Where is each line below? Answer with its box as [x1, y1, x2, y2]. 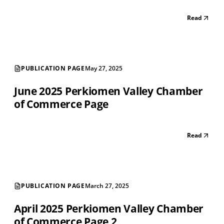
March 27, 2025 [84, 181, 129, 190]
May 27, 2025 [84, 64, 122, 73]
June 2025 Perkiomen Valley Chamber [14, 84, 203, 98]
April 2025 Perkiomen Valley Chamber [14, 201, 203, 216]
